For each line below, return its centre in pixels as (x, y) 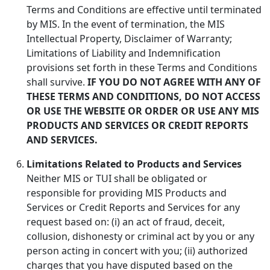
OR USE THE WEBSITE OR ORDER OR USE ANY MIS (143, 111)
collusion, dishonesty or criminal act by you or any (140, 236)
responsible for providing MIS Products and (127, 193)
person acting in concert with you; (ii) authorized (137, 250)
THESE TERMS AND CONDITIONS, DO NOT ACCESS (143, 96)
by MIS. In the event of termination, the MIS (126, 24)
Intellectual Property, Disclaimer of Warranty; (129, 38)
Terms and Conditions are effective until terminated (144, 9)
